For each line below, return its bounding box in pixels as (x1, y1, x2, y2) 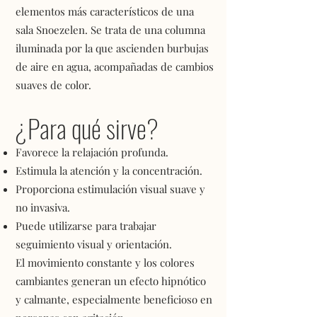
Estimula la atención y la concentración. (16, 163, 202, 178)
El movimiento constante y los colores (16, 255, 195, 270)
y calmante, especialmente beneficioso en (16, 292, 212, 306)
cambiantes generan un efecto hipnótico (16, 274, 206, 288)
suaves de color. (16, 78, 91, 92)
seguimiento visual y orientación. (16, 237, 172, 251)
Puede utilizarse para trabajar (16, 219, 156, 233)
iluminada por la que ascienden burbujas (16, 41, 209, 55)
